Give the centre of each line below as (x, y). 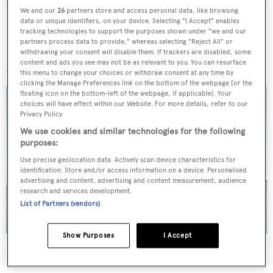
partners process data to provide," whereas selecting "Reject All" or (127, 41)
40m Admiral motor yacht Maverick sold (106, 250)
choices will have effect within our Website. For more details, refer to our (134, 103)
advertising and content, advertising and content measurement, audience (133, 180)
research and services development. (76, 190)
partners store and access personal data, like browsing (152, 10)
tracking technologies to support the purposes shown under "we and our (133, 31)
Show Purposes (88, 235)
